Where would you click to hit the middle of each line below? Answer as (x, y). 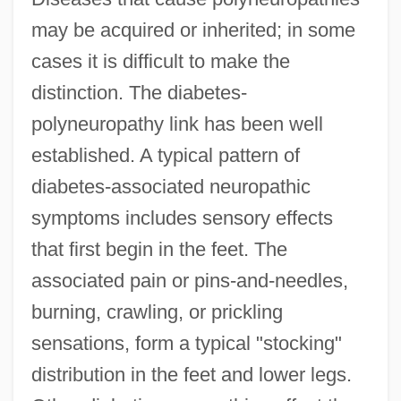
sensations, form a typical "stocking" (186, 344)
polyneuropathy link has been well (177, 124)
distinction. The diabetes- (139, 93)
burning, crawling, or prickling (157, 312)
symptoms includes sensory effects (182, 218)
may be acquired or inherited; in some (193, 30)
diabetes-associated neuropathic (171, 187)
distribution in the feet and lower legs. (191, 375)
